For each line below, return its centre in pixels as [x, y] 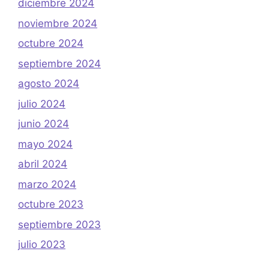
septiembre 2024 [59, 63]
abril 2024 [43, 164]
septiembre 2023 [59, 224]
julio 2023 [42, 245]
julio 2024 [42, 104]
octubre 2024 [51, 44]
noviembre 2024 [58, 23]
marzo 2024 [47, 184]
